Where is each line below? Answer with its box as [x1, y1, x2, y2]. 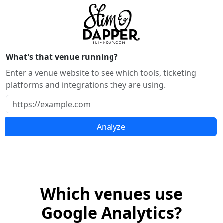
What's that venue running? [6, 51, 118, 62]
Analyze [97, 121, 125, 132]
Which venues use [40, 183, 183, 204]
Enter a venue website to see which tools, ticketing [6, 67, 196, 78]
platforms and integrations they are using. [6, 79, 166, 90]
